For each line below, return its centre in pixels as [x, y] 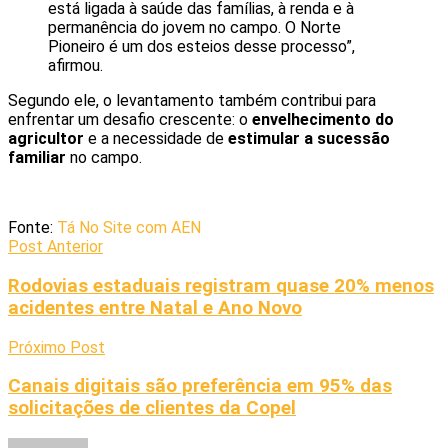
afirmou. [75, 66]
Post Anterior [55, 247]
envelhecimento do [323, 120]
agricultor [46, 139]
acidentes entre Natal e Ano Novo [155, 307]
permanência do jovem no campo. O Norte [194, 28]
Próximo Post [56, 347]
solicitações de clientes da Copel [152, 408]
